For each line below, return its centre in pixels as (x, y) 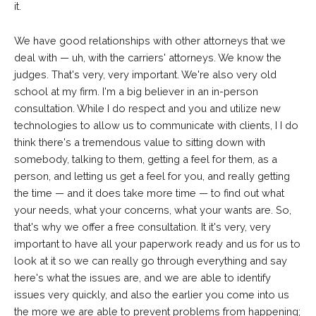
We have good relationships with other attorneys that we (150, 41)
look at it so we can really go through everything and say (151, 261)
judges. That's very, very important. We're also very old (145, 75)
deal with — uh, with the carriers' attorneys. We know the (148, 58)
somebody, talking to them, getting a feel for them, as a (146, 159)
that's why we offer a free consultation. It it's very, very (142, 227)
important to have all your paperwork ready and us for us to (157, 244)
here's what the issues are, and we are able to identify (142, 278)
